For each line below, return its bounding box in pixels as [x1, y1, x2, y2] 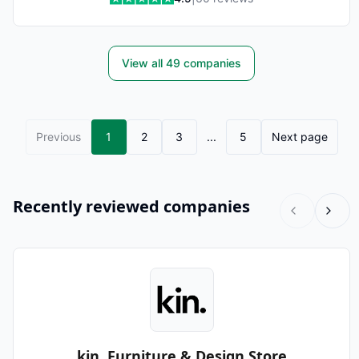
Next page [271, 130, 328, 143]
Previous [35, 130, 81, 143]
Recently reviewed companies [13, 196, 250, 217]
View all [122, 56, 166, 70]
